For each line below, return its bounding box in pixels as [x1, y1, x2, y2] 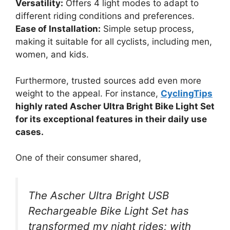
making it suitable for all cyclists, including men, [15, 36, 212, 47]
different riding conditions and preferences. [15, 11, 195, 22]
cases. [15, 126, 44, 137]
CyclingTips [161, 88, 213, 99]
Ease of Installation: [15, 24, 101, 34]
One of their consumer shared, [15, 152, 141, 163]
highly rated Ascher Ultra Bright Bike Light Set [15, 101, 215, 111]
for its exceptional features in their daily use [15, 113, 207, 124]
